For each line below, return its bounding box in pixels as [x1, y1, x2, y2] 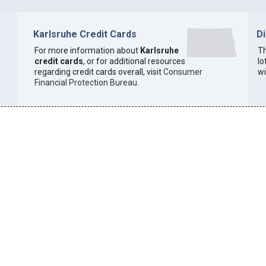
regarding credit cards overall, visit [34, 67, 163, 77]
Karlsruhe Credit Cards [33, 28, 137, 40]
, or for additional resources [83, 56, 185, 66]
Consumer [163, 67, 202, 77]
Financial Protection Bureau [34, 78, 137, 88]
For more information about [34, 46, 140, 56]
